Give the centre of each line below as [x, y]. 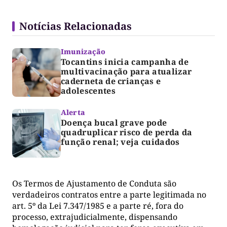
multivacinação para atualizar [126, 72]
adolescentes [88, 91]
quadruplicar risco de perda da [127, 133]
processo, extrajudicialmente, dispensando [95, 217]
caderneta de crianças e [111, 81]
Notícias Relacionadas [75, 26]
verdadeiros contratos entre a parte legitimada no [109, 195]
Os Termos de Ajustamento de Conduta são [94, 184]
